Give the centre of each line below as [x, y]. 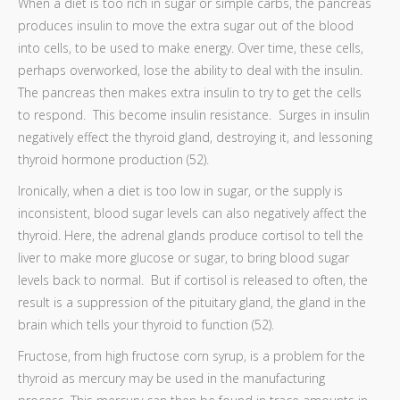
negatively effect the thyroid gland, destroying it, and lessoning [195, 137]
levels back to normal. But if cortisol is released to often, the [193, 280]
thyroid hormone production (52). [113, 159]
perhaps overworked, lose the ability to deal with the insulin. [192, 70]
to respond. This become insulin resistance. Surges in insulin [194, 115]
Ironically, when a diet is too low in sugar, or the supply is [180, 191]
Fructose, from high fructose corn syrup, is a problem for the [192, 356]
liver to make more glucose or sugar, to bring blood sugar [183, 258]
